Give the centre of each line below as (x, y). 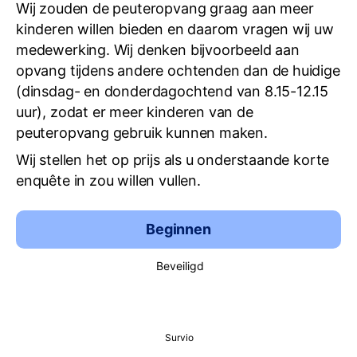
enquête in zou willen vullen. (110, 180)
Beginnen (178, 229)
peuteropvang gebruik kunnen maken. (144, 133)
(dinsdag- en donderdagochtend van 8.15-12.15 (173, 91)
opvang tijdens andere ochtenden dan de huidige (178, 71)
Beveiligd (180, 266)
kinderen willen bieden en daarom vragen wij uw (175, 29)
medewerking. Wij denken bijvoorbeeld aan (158, 50)
